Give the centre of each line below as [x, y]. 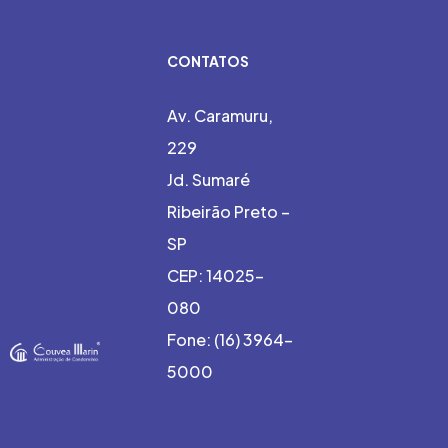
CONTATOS [207, 61]
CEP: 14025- [215, 276]
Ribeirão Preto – [228, 212]
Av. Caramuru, [219, 116]
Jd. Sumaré [208, 180]
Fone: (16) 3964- [229, 340]
